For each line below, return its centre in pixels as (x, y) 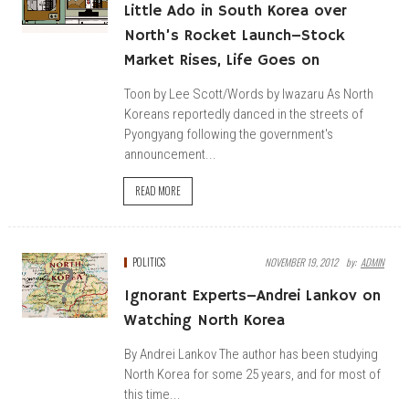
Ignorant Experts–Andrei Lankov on (252, 296)
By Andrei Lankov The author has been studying (251, 354)
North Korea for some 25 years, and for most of (252, 374)
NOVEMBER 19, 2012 (301, 262)
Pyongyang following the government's (229, 134)
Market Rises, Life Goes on (222, 61)
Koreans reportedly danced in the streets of (244, 114)
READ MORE (158, 191)
